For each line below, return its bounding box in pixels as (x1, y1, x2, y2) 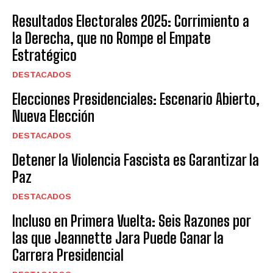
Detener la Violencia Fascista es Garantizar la (12, 151, 259, 169)
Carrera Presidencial (12, 246, 124, 264)
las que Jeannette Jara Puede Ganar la (12, 229, 224, 247)
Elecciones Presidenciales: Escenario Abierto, (12, 90, 260, 108)
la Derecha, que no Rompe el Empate (12, 29, 211, 48)
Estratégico (12, 46, 77, 65)
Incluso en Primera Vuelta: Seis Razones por (12, 212, 251, 230)
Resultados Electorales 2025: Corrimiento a (12, 12, 249, 30)
